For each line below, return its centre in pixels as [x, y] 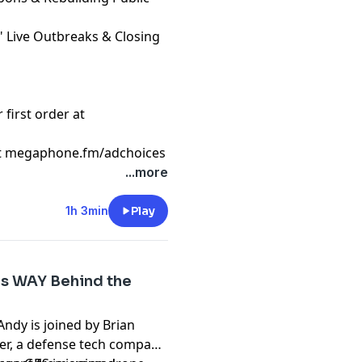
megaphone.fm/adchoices [86, 153]
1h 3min [86, 210]
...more [146, 172]
